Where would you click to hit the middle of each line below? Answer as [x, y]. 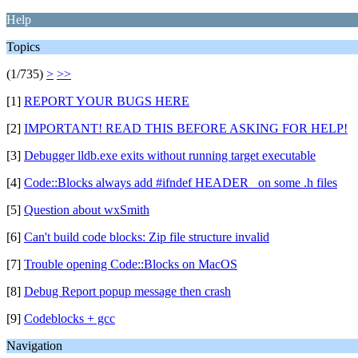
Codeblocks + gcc [70, 318]
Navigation [34, 346]
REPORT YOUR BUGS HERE [107, 101]
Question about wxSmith [87, 210]
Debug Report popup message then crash [127, 291]
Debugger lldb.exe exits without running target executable [170, 155]
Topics [23, 47]
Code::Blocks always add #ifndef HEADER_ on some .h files [181, 183]
